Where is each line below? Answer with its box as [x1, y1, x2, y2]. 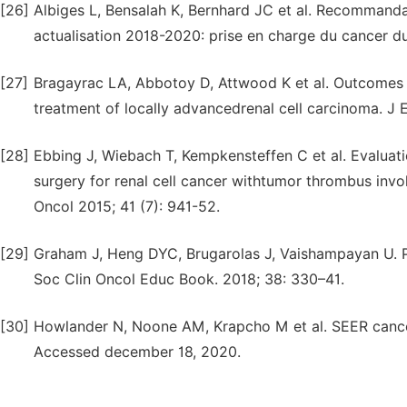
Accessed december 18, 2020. [34, 343, 241, 361]
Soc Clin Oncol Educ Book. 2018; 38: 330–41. [34, 271, 344, 288]
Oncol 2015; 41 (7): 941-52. [34, 198, 220, 215]
